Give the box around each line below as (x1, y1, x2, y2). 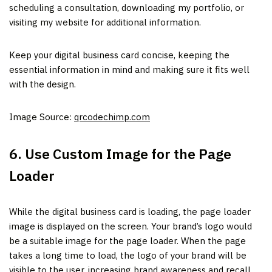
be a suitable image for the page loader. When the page (9, 234, 246, 246)
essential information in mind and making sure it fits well (9, 63, 250, 75)
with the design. (9, 78, 76, 90)
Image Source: (9, 110, 74, 123)
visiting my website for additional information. (9, 16, 201, 28)
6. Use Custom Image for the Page (9, 144, 231, 163)
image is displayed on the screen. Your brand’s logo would (9, 220, 252, 232)
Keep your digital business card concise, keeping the (9, 49, 229, 61)
